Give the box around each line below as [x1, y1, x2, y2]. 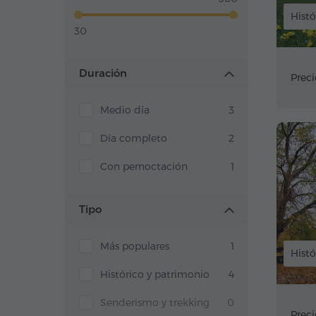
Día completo [100, 132, 167, 145]
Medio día [100, 104, 150, 116]
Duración [79, 66, 127, 80]
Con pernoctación [100, 160, 188, 173]
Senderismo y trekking [100, 296, 209, 309]
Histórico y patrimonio [100, 268, 209, 281]
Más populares [100, 240, 169, 253]
